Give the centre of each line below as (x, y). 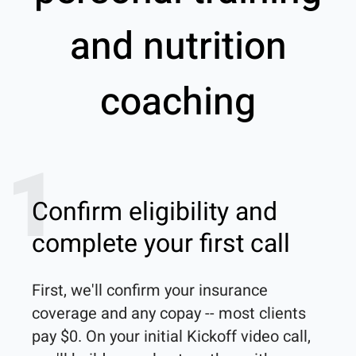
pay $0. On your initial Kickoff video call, (171, 337)
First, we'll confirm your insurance (150, 291)
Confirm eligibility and (155, 212)
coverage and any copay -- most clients (169, 314)
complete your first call (161, 244)
